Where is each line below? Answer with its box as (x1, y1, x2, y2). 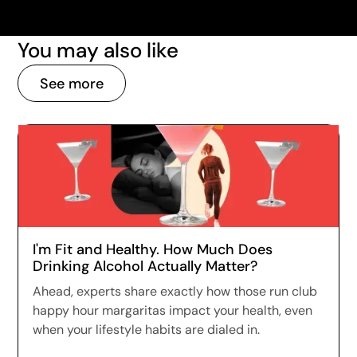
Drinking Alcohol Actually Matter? (33, 257, 258, 276)
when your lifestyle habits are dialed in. (33, 321, 261, 338)
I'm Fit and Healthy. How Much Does (33, 240, 273, 259)
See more (40, 73, 104, 93)
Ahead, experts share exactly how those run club (33, 283, 318, 300)
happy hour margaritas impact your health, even (33, 302, 313, 319)
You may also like (18, 37, 179, 64)
